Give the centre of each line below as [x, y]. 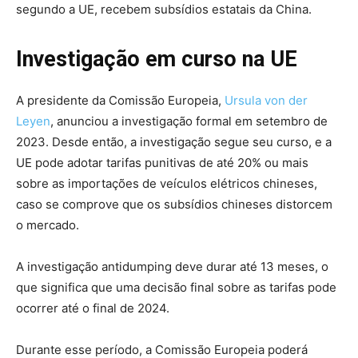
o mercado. [48, 225]
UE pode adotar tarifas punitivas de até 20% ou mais [162, 162]
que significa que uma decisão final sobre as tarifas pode [176, 287]
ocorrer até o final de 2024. [93, 308]
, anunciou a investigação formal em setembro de [189, 121]
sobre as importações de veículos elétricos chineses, [167, 183]
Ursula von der [266, 100]
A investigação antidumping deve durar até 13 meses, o [172, 266]
